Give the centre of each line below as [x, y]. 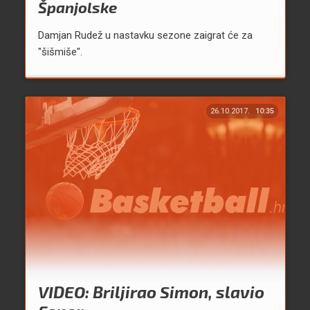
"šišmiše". [60, 52]
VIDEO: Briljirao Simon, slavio [151, 292]
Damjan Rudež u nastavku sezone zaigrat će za [145, 36]
